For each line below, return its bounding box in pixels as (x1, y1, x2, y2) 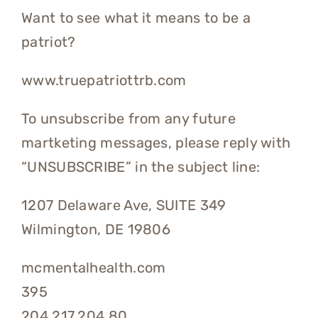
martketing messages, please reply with (21, 134, 291, 152)
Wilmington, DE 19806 (21, 221, 170, 238)
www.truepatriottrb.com (21, 72, 187, 89)
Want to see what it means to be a (21, 9, 251, 27)
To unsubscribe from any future (21, 110, 236, 128)
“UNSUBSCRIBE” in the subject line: (21, 158, 261, 176)
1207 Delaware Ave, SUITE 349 (21, 197, 226, 214)
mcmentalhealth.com (21, 259, 166, 277)
